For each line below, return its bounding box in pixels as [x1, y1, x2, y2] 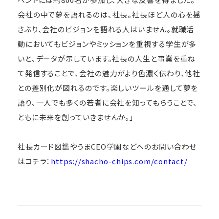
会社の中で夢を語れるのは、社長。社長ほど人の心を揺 [17, 9, 201, 20]
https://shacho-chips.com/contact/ [51, 155, 188, 166]
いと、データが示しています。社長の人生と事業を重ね [17, 53, 196, 64]
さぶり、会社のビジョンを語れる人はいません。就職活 [17, 23, 195, 34]
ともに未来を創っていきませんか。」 [17, 111, 134, 122]
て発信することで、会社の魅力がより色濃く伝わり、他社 [17, 67, 201, 78]
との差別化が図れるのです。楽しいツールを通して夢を [17, 82, 198, 93]
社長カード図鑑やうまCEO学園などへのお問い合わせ [17, 141, 197, 152]
